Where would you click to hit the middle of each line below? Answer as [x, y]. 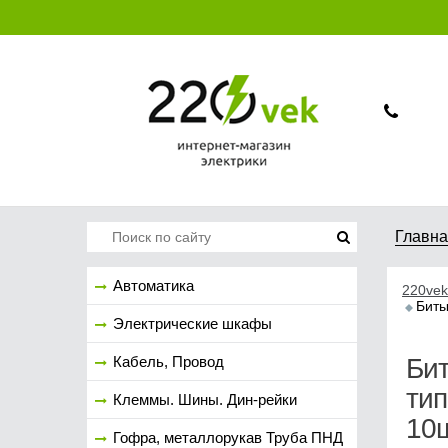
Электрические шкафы [192, 323]
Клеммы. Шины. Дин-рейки [205, 399]
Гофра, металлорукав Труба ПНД [228, 437]
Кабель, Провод [168, 361]
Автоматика [153, 285]
